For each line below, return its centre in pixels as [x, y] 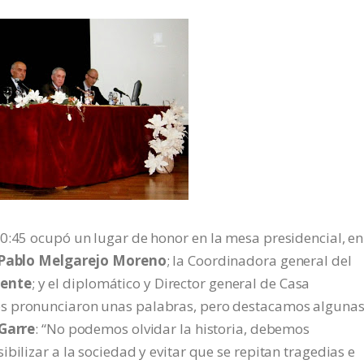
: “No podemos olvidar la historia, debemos [173, 329]
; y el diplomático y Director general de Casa [171, 283]
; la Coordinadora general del [259, 260]
